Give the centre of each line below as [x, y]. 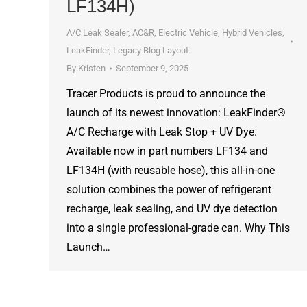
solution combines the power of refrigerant [169, 189]
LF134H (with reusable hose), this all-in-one [171, 170]
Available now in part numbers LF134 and [167, 151]
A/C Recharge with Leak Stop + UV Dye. [162, 132]
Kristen [92, 68]
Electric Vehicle [188, 33]
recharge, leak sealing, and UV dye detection [172, 209]
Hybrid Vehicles [252, 33]
